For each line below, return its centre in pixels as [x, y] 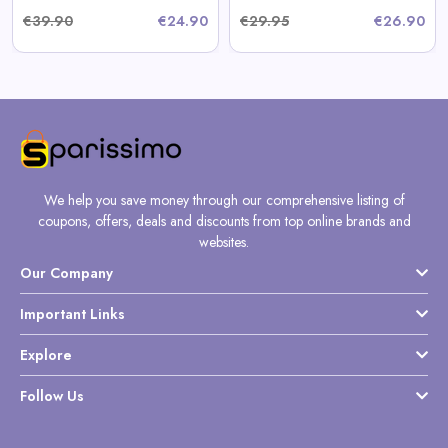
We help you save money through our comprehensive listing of [224, 200]
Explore [46, 355]
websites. [224, 242]
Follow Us [52, 396]
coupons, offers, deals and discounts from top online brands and [224, 221]
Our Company [66, 273]
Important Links [72, 314]
